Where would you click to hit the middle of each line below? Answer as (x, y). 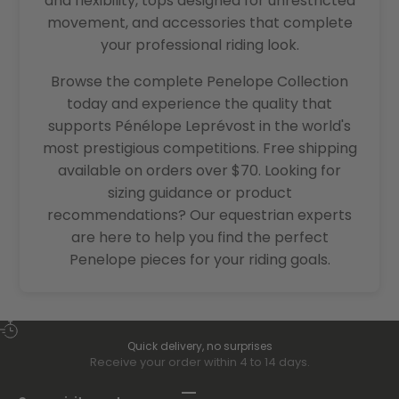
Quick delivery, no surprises (199, 346)
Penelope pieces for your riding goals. (199, 260)
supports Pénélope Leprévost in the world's (199, 126)
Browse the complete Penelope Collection (199, 82)
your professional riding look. (199, 45)
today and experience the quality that (199, 104)
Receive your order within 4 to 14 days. (199, 362)
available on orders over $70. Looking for (199, 171)
